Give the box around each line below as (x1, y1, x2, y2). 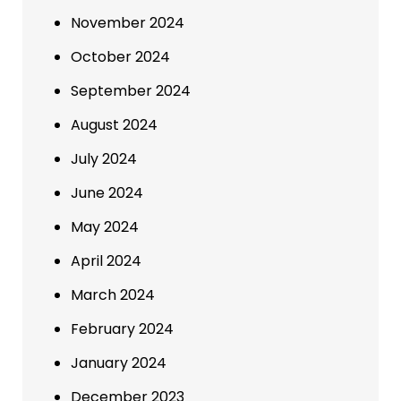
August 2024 (71, 114, 158, 135)
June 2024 (71, 182, 143, 203)
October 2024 (71, 46, 170, 67)
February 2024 (71, 318, 174, 339)
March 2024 (71, 284, 155, 305)
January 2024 (71, 352, 166, 373)
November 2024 (71, 12, 184, 33)
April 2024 (71, 250, 141, 271)
